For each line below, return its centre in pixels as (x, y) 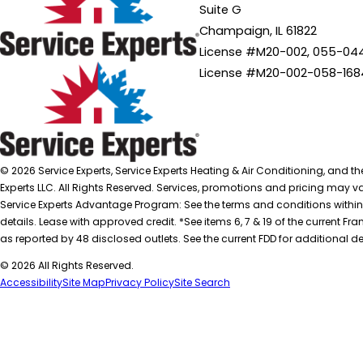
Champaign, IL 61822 (258, 31)
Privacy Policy (140, 282)
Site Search (202, 282)
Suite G (220, 10)
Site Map (84, 282)
